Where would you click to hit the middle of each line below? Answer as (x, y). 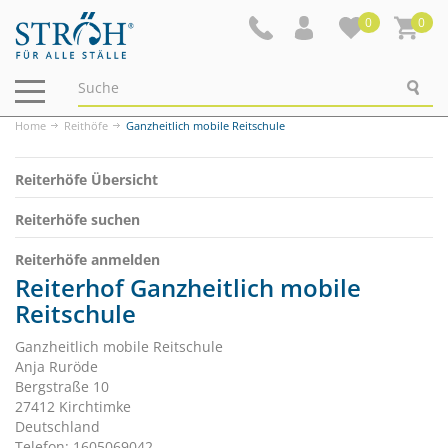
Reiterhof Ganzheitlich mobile (188, 287)
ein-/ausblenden (84, 108)
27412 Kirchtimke (73, 406)
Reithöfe (86, 125)
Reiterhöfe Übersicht (86, 179)
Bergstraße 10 (62, 386)
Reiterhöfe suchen (77, 219)
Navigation (65, 88)
